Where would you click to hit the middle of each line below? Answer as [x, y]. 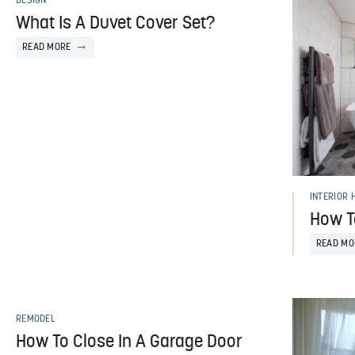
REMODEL [36, 319]
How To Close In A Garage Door [129, 342]
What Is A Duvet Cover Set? [115, 25]
